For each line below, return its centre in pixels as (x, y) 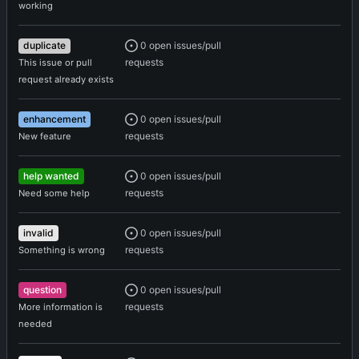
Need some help (54, 193)
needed (35, 323)
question (42, 290)
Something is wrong (62, 250)
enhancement (54, 119)
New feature (45, 136)
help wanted (51, 176)
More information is (61, 307)
